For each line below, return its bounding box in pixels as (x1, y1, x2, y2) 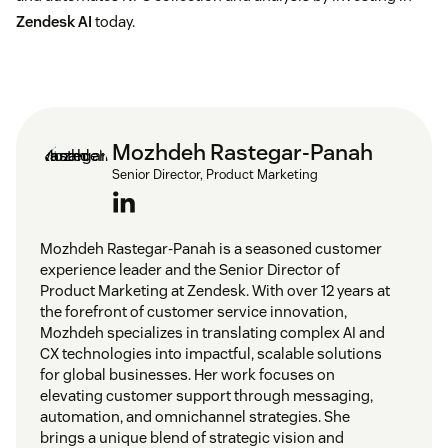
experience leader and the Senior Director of (40, 259, 340, 279)
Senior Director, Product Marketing (112, 165, 318, 183)
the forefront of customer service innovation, (40, 301, 347, 321)
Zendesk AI (16, 11, 92, 31)
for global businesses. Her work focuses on (40, 364, 335, 384)
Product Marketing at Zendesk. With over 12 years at (40, 280, 390, 300)
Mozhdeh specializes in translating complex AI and (40, 322, 385, 342)
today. (92, 11, 135, 31)
